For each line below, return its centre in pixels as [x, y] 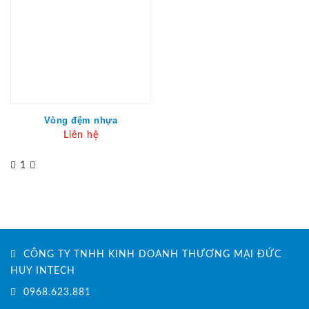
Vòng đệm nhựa [81, 120]
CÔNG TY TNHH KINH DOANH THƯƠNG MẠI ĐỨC [151, 254]
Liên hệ [81, 135]
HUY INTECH [43, 271]
